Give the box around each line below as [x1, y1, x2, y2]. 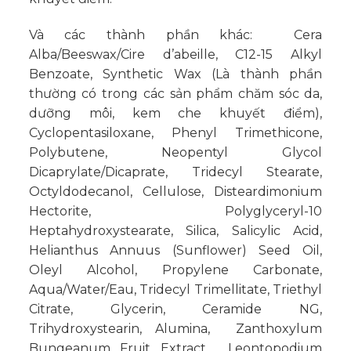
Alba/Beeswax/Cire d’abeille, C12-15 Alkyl [28, 46, 323, 62]
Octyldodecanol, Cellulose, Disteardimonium [28, 183, 323, 199]
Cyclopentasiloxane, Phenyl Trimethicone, [28, 125, 323, 140]
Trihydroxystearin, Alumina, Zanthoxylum [28, 320, 323, 336]
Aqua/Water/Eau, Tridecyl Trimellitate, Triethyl [28, 281, 323, 297]
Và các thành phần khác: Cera [28, 27, 323, 42]
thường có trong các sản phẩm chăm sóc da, [28, 85, 323, 101]
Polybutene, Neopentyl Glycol [28, 144, 323, 160]
